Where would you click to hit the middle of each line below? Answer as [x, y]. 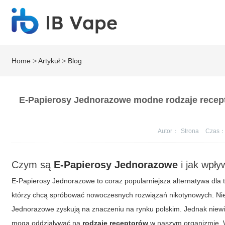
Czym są [33, 165]
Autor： [168, 131]
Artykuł [49, 61]
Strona [190, 131]
